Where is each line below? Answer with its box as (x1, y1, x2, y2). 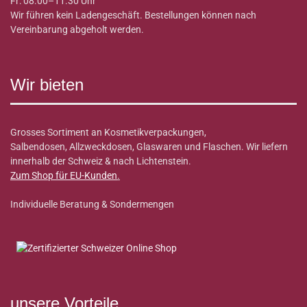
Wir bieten (10, 75, 84, 95)
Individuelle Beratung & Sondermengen (10, 199, 174, 210)
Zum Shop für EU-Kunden (10, 170, 117, 182)
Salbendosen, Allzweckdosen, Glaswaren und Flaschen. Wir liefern (10, 141, 288, 153)
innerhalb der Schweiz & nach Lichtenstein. (10, 156, 191, 167)
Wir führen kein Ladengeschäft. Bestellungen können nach (10, 10, 256, 21)
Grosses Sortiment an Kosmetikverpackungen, (10, 127, 206, 138)
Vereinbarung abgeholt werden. (10, 24, 144, 36)
